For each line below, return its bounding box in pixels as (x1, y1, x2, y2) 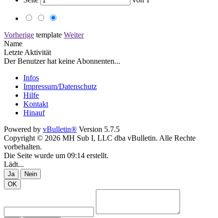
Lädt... (4, 160, 24, 168)
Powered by (4, 125, 43, 133)
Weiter (64, 30, 84, 39)
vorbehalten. (4, 142, 42, 151)
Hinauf (23, 108, 45, 117)
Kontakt (23, 99, 48, 108)
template (36, 30, 62, 39)
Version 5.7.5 (77, 125, 120, 133)
